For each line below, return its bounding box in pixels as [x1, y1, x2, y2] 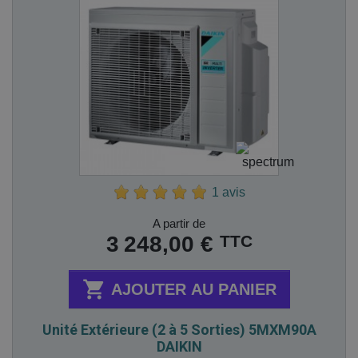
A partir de [153, 217, 205, 230]
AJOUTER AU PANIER [110, 280, 276, 298]
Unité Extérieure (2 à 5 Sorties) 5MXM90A [42, 321, 316, 338]
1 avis [212, 185, 245, 200]
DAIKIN [156, 338, 202, 355]
